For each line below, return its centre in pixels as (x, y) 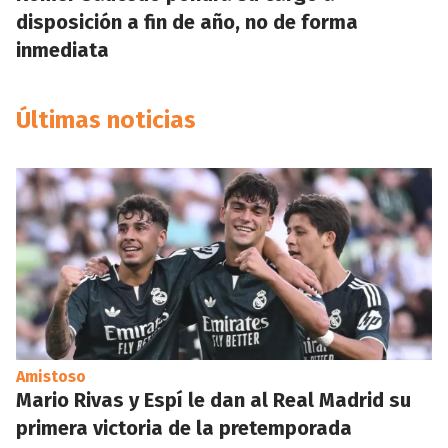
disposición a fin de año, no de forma (187, 22)
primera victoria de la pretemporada (184, 428)
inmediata (62, 50)
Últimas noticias (106, 120)
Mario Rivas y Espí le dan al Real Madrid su (213, 400)
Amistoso (51, 376)
